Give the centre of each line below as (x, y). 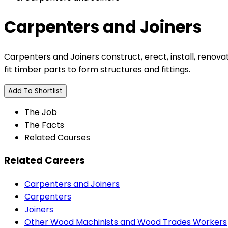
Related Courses (57, 137)
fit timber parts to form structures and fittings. (97, 69)
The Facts (44, 125)
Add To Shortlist (35, 91)
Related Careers (45, 161)
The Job (41, 112)
